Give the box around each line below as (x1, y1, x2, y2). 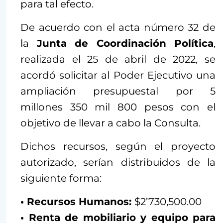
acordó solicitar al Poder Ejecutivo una (20, 69, 216, 81)
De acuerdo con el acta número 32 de (20, 21, 216, 33)
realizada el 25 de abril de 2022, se (20, 53, 216, 65)
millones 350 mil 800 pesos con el (20, 101, 216, 113)
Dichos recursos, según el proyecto (20, 140, 216, 152)
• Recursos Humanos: (20, 196, 134, 208)
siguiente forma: (20, 172, 102, 184)
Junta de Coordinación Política (36, 37, 214, 49)
